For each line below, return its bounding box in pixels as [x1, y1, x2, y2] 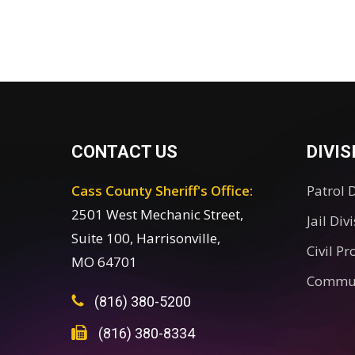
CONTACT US [71, 142, 177, 162]
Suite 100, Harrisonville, [71, 229, 220, 247]
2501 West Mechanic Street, [71, 205, 243, 223]
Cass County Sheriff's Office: [71, 181, 253, 200]
